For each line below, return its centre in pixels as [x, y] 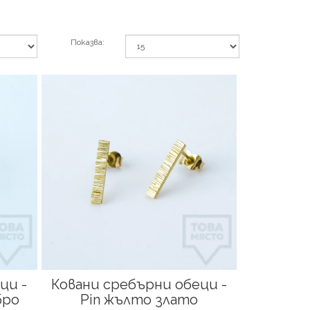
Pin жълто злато [139, 300]
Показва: [88, 42]
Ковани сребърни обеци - [139, 285]
